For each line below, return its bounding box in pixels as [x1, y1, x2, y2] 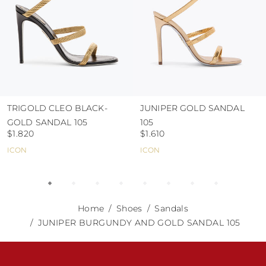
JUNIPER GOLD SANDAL [140, 103, 245, 113]
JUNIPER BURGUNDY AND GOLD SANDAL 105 [37, 217, 240, 228]
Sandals [154, 203, 189, 214]
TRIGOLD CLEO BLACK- [7, 103, 107, 113]
